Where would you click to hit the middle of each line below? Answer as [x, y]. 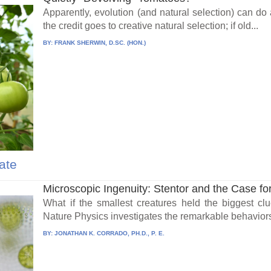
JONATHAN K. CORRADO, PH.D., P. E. [110, 233]
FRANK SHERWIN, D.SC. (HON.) [100, 43]
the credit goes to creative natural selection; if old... [151, 26]
